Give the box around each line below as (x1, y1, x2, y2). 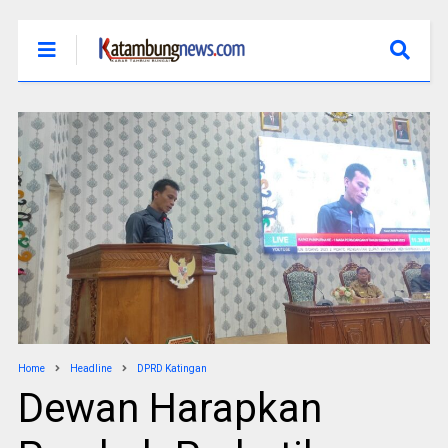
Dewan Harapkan (17, 384, 322, 432)
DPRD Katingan (136, 362, 207, 374)
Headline (69, 362, 112, 374)
